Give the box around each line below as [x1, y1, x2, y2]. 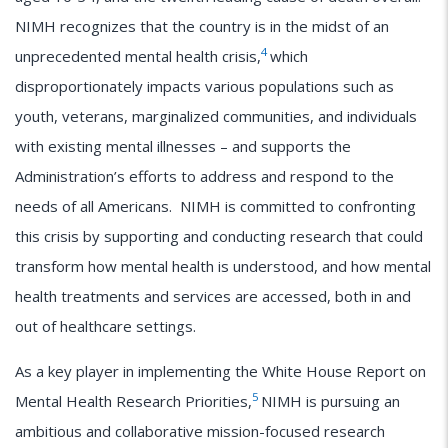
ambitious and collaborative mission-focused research [15, 420, 385, 441]
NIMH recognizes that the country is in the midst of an [15, 15, 389, 36]
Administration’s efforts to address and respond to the [15, 165, 394, 186]
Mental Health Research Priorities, [15, 390, 252, 411]
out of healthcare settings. [15, 315, 196, 336]
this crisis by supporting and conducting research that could [15, 225, 423, 246]
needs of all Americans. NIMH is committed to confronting [15, 195, 416, 216]
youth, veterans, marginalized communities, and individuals [15, 105, 417, 126]
